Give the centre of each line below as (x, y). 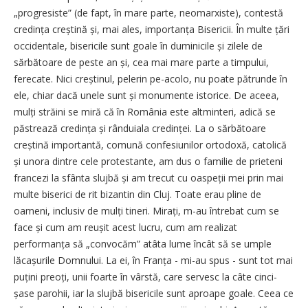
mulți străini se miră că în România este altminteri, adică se (145, 112)
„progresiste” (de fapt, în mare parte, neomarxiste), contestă (148, 13)
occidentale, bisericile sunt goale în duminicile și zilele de (138, 46)
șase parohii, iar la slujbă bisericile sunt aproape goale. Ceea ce (154, 294)
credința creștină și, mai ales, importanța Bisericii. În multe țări (152, 30)
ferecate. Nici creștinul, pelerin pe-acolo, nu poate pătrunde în (151, 79)
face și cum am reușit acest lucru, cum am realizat (125, 228)
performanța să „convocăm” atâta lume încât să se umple (143, 244)
